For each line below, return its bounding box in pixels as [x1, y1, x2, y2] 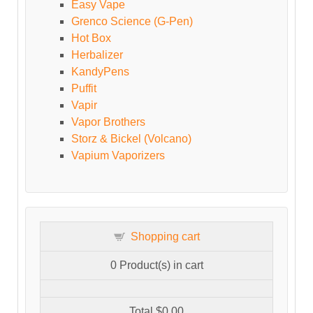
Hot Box [71, 31, 111, 44]
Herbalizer [71, 48, 123, 61]
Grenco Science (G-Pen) [71, 15, 193, 27]
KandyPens [71, 65, 129, 78]
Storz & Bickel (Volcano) [71, 132, 191, 145]
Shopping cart [130, 230, 200, 242]
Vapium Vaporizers [71, 149, 165, 161]
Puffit [71, 82, 96, 94]
